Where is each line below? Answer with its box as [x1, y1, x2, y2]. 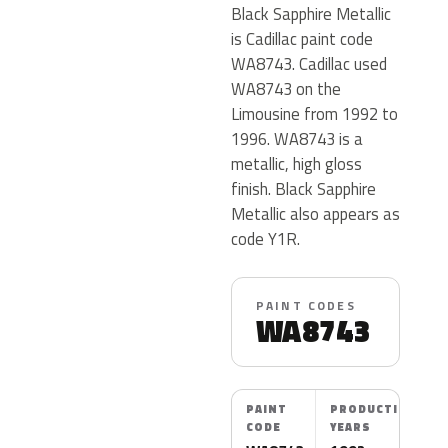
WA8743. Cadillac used [231, 51, 387, 76]
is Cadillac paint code [231, 26, 373, 51]
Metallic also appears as [231, 201, 400, 226]
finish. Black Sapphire [231, 176, 376, 201]
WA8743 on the [231, 76, 341, 101]
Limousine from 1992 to [231, 101, 398, 126]
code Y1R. [231, 226, 300, 251]
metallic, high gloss [231, 151, 362, 176]
